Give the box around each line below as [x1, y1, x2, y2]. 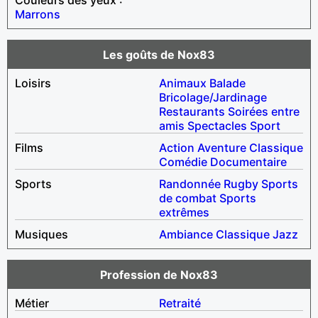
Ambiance [159, 226, 213, 241]
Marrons [15, 6, 60, 21]
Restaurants [159, 104, 225, 119]
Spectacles [187, 118, 247, 133]
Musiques [15, 226, 68, 241]
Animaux [159, 75, 207, 90]
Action [159, 140, 194, 155]
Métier [15, 295, 49, 310]
